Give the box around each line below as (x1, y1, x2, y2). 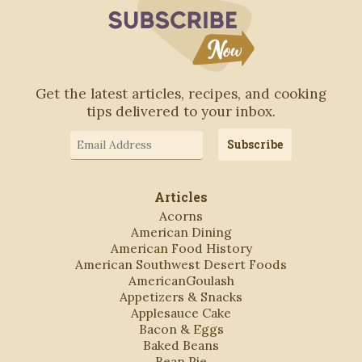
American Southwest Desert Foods (75, 255, 287, 272)
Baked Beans (143, 336, 219, 353)
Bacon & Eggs (138, 320, 224, 337)
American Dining (130, 223, 232, 240)
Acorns (159, 207, 203, 224)
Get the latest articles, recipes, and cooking (36, 85, 326, 103)
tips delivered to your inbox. (86, 103, 276, 121)
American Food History (110, 239, 252, 256)
